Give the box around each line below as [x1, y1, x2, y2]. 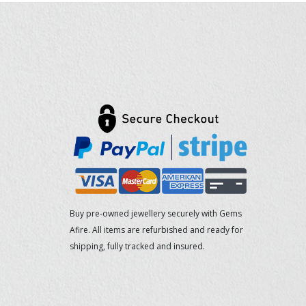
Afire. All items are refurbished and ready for [70, 223, 243, 236]
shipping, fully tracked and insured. [70, 240, 205, 252]
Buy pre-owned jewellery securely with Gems [70, 207, 242, 219]
